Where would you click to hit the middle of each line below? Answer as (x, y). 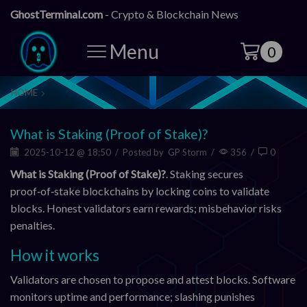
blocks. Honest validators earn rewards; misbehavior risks (146, 208)
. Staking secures (205, 174)
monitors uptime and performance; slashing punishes (133, 296)
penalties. (33, 225)
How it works (55, 255)
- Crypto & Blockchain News (172, 14)
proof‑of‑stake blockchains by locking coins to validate (140, 191)
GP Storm (187, 152)
